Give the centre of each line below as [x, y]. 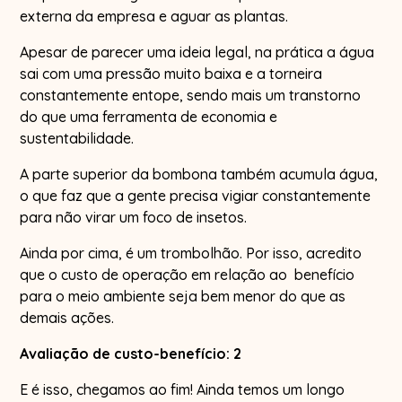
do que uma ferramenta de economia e [149, 116]
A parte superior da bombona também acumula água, [199, 174]
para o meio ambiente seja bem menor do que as [183, 296]
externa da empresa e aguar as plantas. [154, 16]
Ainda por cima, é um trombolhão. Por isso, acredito [191, 253]
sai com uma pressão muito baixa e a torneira [171, 73]
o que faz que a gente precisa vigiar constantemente [196, 195]
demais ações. [67, 317]
